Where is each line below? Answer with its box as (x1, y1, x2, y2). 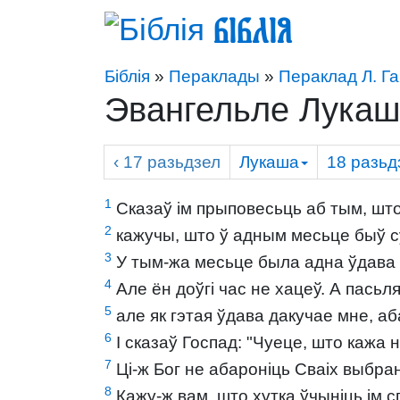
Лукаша (239, 153, 299, 171)
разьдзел (147, 153, 221, 171)
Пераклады (169, 67, 260, 86)
